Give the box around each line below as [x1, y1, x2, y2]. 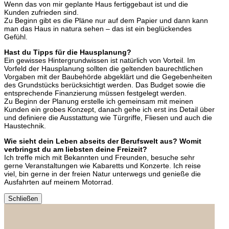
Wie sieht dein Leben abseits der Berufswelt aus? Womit [4, 137, 201, 146]
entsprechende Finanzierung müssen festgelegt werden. [4, 89, 187, 98]
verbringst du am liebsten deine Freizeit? [4, 145, 147, 154]
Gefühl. [4, 33, 28, 41]
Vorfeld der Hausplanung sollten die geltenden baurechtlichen [4, 64, 203, 73]
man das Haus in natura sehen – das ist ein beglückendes [4, 25, 192, 33]
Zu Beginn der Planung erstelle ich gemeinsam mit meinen [4, 97, 193, 106]
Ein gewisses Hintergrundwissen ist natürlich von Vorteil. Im [4, 56, 195, 65]
